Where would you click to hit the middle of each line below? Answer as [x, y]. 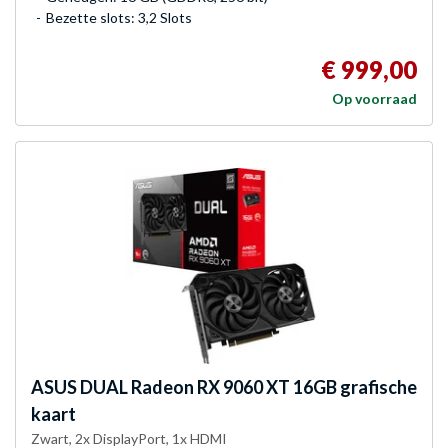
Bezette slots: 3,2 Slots [119, 17]
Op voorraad [374, 98]
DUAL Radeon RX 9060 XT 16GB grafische [247, 386]
